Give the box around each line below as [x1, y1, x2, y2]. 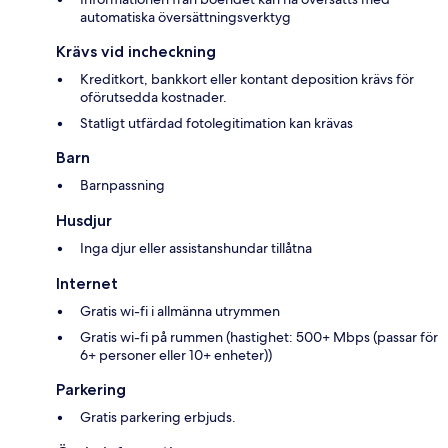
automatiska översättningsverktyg [80, 7, 291, 26]
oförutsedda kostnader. [80, 87, 227, 106]
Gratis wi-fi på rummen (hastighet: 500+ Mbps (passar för [80, 327, 438, 346]
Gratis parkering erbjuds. [80, 407, 236, 426]
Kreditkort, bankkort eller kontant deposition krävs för [80, 69, 414, 88]
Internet [56, 273, 118, 293]
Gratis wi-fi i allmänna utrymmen [80, 301, 280, 320]
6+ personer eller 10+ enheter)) [80, 345, 272, 364]
